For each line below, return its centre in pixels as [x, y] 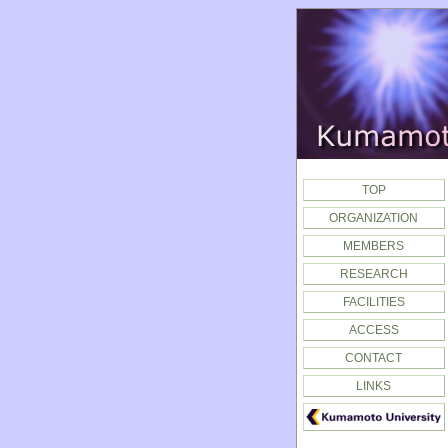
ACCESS [373, 330]
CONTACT [373, 358]
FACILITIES [373, 302]
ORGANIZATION [373, 218]
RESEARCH [373, 274]
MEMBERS [373, 246]
